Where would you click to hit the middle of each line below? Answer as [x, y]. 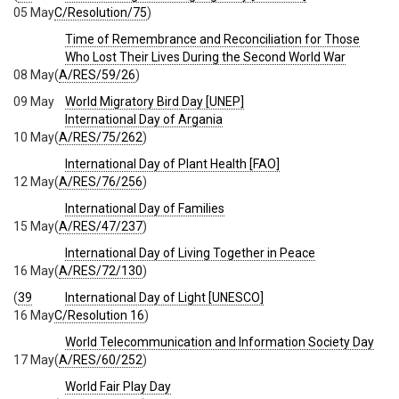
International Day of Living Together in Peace [190, 252]
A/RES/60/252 [101, 359]
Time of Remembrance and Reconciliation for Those [212, 39]
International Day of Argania [144, 119]
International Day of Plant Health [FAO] [172, 163]
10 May [34, 137]
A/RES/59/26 [97, 74]
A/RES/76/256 [101, 181]
